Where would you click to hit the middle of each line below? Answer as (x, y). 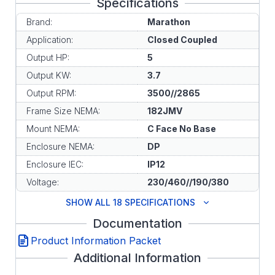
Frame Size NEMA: (63, 111)
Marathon (169, 22)
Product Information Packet (96, 241)
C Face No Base (182, 129)
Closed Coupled (182, 40)
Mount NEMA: (53, 129)
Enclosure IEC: (55, 164)
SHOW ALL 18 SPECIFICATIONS (130, 202)
